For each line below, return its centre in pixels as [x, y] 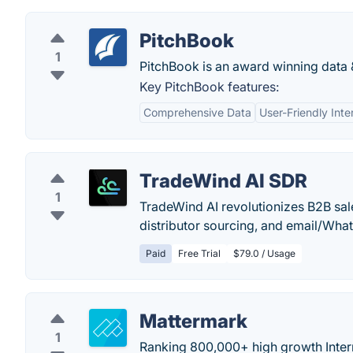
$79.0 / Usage [264, 253]
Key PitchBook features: [209, 87]
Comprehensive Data [197, 112]
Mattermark [193, 321]
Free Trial [199, 253]
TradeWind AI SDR [223, 181]
